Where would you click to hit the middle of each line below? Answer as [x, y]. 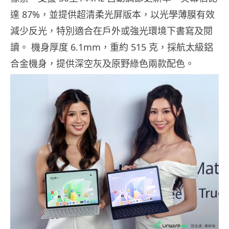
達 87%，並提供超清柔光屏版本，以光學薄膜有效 [112, 14]
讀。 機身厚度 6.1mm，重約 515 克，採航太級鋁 [112, 47]
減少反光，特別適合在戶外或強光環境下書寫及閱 [111, 30]
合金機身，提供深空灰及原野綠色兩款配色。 [102, 63]
